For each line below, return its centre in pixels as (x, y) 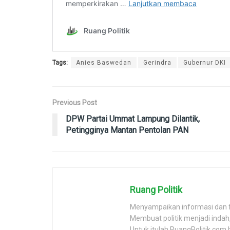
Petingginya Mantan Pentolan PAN (127, 130)
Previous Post (75, 103)
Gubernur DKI (205, 63)
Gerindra (157, 63)
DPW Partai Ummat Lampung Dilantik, (133, 119)
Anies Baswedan (104, 63)
